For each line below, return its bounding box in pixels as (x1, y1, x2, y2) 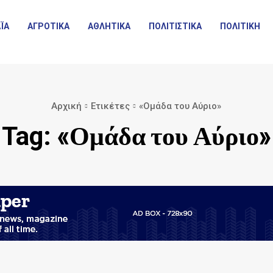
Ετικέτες (91, 101, 130, 112)
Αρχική (51, 101, 82, 112)
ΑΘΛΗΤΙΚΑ (88, 21, 131, 31)
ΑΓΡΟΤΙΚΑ (27, 21, 70, 31)
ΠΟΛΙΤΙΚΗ (220, 21, 261, 31)
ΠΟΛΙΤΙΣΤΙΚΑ (149, 21, 202, 31)
